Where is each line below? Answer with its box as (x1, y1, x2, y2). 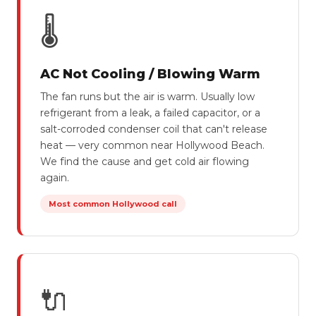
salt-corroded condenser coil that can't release (40, 123, 267, 135)
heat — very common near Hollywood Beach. (40, 139, 265, 152)
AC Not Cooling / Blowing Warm (40, 66, 260, 82)
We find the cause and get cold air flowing (40, 155, 249, 168)
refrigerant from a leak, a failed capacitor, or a (40, 107, 260, 119)
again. (40, 171, 69, 184)
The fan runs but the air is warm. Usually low (40, 90, 255, 103)
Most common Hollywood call (49, 199, 177, 209)
